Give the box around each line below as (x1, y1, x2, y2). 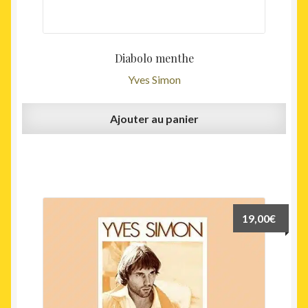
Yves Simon (127, 72, 181, 86)
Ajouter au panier (109, 112, 199, 126)
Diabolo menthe (114, 51, 194, 66)
